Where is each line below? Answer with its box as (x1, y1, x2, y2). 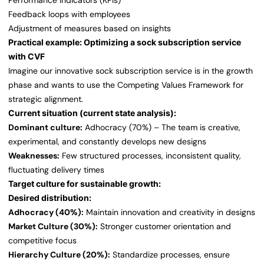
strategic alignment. (8, 94, 83, 105)
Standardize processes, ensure (110, 249, 230, 260)
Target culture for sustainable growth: (8, 179, 161, 189)
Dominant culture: (8, 122, 82, 133)
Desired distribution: (8, 193, 91, 203)
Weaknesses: (8, 150, 60, 161)
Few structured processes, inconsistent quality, (60, 150, 241, 161)
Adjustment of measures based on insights (8, 23, 171, 34)
